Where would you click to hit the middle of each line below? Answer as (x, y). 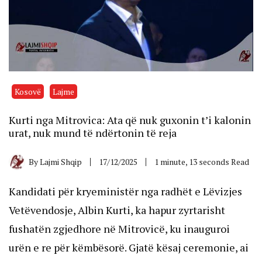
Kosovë (28, 91)
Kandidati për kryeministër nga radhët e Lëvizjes (125, 191)
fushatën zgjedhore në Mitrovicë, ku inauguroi (119, 228)
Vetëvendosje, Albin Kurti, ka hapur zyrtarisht (117, 210)
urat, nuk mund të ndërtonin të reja (93, 132)
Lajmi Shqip (61, 161)
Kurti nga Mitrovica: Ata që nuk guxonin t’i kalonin (130, 120)
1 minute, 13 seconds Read (202, 161)
